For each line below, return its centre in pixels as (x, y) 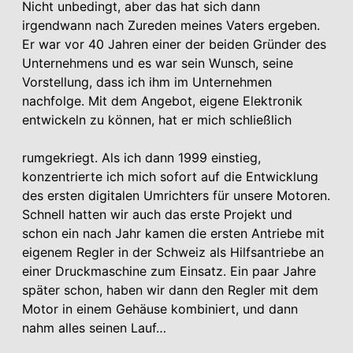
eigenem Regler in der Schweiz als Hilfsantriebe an (173, 252)
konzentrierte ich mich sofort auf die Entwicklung (170, 176)
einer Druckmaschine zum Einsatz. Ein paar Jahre (169, 271)
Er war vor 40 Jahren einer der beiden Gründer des (174, 44)
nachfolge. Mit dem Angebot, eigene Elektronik (162, 100)
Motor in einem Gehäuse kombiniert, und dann (160, 308)
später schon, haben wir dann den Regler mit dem (170, 290)
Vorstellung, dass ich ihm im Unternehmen (147, 82)
